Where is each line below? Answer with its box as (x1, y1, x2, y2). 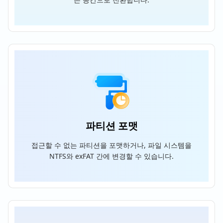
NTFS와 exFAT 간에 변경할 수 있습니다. (49, 151, 174, 161)
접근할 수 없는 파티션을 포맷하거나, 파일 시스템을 (31, 140, 192, 150)
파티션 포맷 (85, 119, 138, 132)
